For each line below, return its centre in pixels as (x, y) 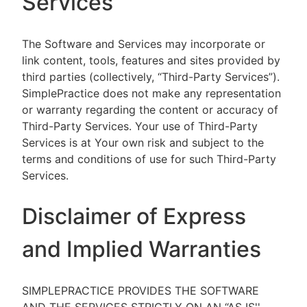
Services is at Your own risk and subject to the (143, 143)
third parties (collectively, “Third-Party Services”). (151, 77)
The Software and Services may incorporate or (144, 44)
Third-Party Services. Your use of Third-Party (140, 126)
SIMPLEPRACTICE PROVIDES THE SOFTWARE (140, 291)
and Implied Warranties (142, 249)
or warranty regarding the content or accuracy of (150, 110)
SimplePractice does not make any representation (151, 93)
